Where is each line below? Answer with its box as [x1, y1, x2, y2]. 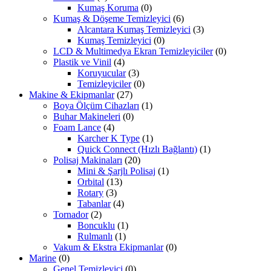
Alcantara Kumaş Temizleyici [77, 24, 191, 35]
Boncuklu [77, 220, 115, 231]
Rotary [77, 188, 103, 198]
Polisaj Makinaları [53, 155, 122, 166]
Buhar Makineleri [53, 111, 120, 122]
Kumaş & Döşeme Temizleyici [53, 13, 171, 24]
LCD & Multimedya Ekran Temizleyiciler [53, 46, 213, 57]
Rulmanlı [77, 231, 113, 242]
